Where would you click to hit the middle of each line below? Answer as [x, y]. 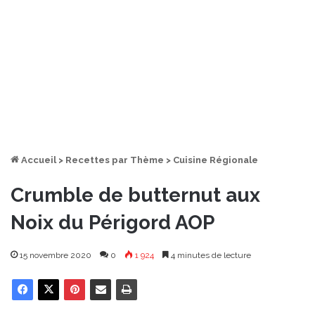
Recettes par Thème [115, 160]
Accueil [38, 160]
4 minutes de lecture [210, 255]
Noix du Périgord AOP [112, 222]
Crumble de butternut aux [135, 195]
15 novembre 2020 [56, 255]
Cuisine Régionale [216, 160]
